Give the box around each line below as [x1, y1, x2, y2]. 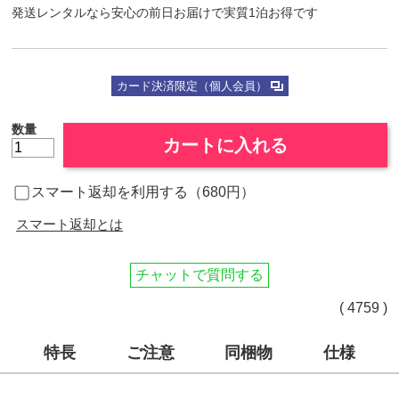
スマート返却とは [16, 216, 124, 232]
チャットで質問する [135, 267, 264, 282]
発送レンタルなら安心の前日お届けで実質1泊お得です [12, 5, 319, 20]
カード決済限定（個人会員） [116, 79, 267, 93]
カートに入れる [163, 135, 288, 155]
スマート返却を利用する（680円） [31, 184, 256, 199]
